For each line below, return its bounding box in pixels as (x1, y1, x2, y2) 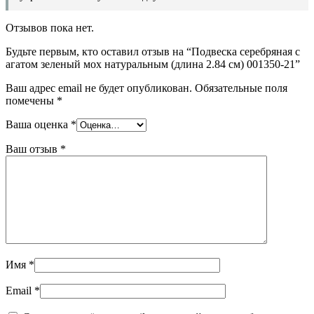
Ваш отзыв (6, 142, 60, 155)
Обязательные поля (195, 81, 287, 94)
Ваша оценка (6, 118, 71, 130)
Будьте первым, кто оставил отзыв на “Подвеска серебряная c (6, 45, 300, 57)
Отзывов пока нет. (6, 21, 94, 34)
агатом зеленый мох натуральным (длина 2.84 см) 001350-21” (6, 57, 300, 70)
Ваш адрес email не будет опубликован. (6, 81, 192, 94)
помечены (6, 94, 57, 107)
